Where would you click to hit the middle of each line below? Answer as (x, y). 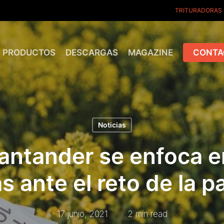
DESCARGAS (92, 52)
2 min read (147, 214)
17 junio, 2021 (82, 214)
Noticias (112, 125)
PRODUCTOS (29, 52)
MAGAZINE (150, 52)
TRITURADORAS (198, 10)
